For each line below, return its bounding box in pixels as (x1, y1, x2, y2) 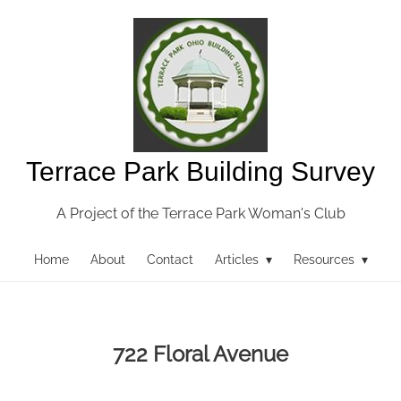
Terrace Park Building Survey (26, 157, 375, 186)
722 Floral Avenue (113, 340, 288, 367)
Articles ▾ (214, 252, 272, 267)
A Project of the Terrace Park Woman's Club (55, 205, 346, 222)
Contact (146, 252, 193, 267)
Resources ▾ (293, 252, 368, 267)
